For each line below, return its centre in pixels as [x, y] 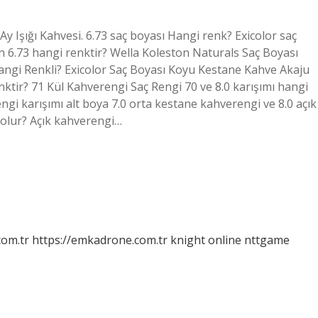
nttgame [267, 240]
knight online [206, 240]
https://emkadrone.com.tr [100, 240]
